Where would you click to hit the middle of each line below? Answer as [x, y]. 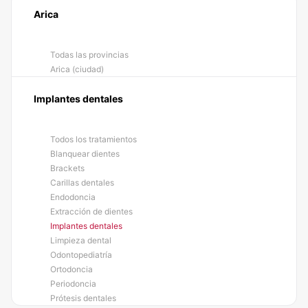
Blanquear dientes [85, 154]
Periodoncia [73, 284]
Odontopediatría [81, 255]
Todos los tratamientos [93, 139]
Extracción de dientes [91, 211]
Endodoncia [73, 197]
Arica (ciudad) [77, 69]
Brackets [67, 168]
